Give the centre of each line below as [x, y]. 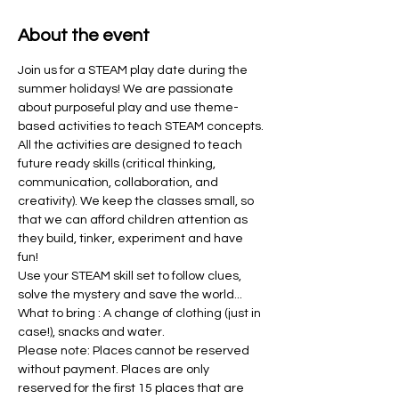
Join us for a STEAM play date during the [134, 70]
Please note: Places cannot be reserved [135, 350]
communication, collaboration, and [119, 182]
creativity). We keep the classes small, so [137, 201]
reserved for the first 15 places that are [132, 388]
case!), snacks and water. [93, 332]
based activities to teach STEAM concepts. [142, 126]
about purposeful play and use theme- [128, 107]
